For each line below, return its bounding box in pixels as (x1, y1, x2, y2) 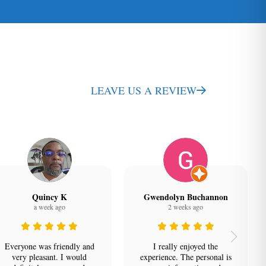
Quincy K (31, 191, 67, 204)
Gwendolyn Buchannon (143, 191, 228, 204)
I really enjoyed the (153, 240, 218, 252)
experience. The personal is (140, 251, 232, 263)
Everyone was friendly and (4, 240, 94, 252)
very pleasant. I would (12, 251, 87, 263)
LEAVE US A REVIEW (91, 83, 197, 97)
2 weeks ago (168, 202, 204, 212)
